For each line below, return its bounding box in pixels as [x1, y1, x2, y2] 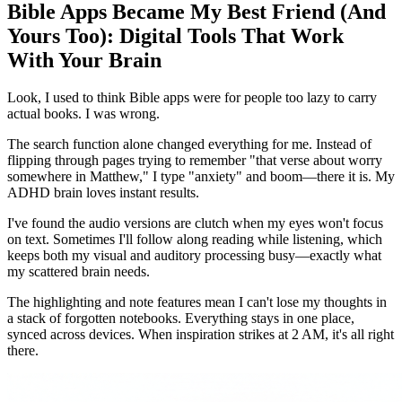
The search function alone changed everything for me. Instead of [7, 136, 371, 153]
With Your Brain [7, 48, 162, 72]
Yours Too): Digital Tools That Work [7, 23, 344, 48]
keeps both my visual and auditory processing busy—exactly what [7, 248, 381, 264]
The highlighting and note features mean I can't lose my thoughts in [7, 294, 387, 310]
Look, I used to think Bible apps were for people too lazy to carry [7, 90, 377, 106]
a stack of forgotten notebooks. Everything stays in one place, [7, 310, 354, 327]
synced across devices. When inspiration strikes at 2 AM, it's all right [7, 327, 394, 343]
